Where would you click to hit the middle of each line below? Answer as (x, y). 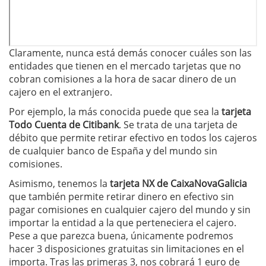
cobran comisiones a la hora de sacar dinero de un (123, 79)
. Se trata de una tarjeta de (178, 125)
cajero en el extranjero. (61, 92)
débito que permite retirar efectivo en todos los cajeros (133, 138)
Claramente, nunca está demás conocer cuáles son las (130, 53)
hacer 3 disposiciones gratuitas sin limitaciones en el (126, 249)
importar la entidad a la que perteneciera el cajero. (123, 223)
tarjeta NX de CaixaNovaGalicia (178, 184)
